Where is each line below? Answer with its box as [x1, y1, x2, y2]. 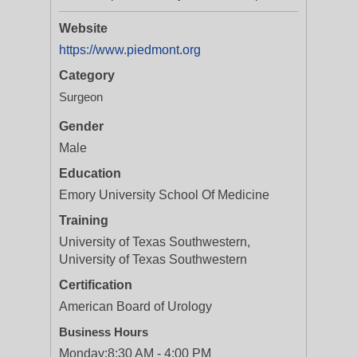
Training [59, 214, 108, 227]
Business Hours [59, 325, 148, 339]
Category [59, 69, 115, 82]
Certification [59, 278, 132, 292]
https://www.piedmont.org [59, 43, 201, 57]
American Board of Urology [59, 300, 212, 313]
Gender [59, 120, 104, 133]
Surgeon [59, 90, 103, 104]
